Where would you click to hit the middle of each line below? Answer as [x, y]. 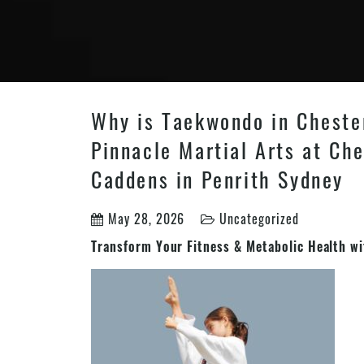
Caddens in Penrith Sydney [218, 179]
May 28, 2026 [144, 218]
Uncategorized [259, 218]
